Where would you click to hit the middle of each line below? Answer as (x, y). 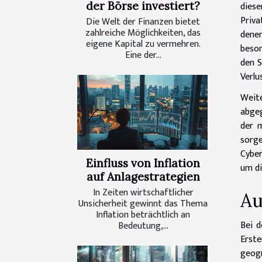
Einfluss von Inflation (143, 163)
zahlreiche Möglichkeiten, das (143, 33)
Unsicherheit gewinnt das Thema (143, 204)
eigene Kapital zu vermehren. (143, 44)
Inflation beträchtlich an (143, 215)
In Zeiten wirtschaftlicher (143, 192)
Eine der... (143, 56)
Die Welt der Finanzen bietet (143, 22)
